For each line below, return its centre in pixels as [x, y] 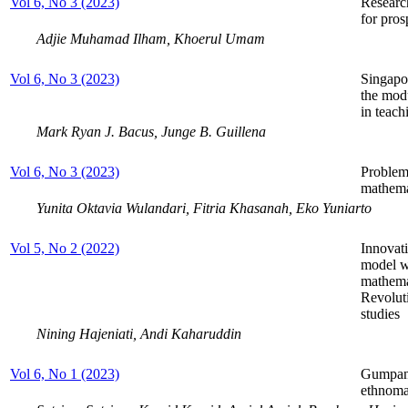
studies [380, 313]
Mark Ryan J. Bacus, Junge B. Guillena [151, 131]
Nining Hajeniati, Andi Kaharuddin [139, 333]
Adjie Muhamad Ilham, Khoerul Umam [151, 38]
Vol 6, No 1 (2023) [65, 373]
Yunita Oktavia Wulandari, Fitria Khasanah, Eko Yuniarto [204, 208]
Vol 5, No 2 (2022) [65, 248]
